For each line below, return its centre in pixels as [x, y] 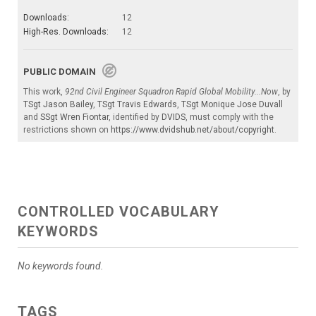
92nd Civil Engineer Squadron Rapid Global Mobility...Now [171, 91]
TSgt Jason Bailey [58, 104]
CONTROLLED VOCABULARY [119, 211]
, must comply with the [230, 117]
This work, [44, 91]
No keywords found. [61, 266]
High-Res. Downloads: [66, 31]
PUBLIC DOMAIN [63, 71]
